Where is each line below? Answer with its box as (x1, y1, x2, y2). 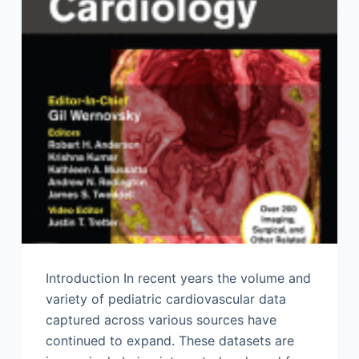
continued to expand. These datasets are (45, 333, 294, 349)
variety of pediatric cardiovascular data (45, 291, 286, 308)
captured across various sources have (45, 312, 276, 329)
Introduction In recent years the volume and (45, 270, 311, 287)
